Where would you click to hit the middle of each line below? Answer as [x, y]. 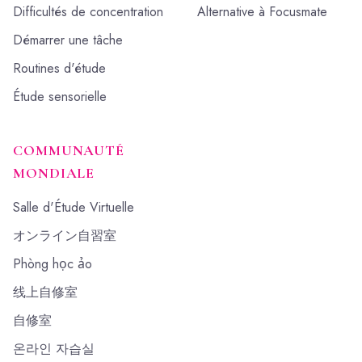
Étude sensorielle [60, 97]
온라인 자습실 [54, 349]
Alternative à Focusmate [262, 12]
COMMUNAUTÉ [69, 150]
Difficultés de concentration [88, 12]
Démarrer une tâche [68, 40]
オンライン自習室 [65, 236]
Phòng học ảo [53, 264]
